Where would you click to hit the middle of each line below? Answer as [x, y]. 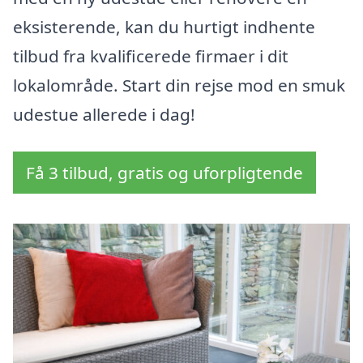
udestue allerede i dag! [104, 115]
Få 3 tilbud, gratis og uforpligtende [164, 173]
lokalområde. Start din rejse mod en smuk [179, 85]
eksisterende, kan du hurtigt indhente [164, 27]
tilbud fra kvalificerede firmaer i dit [151, 56]
